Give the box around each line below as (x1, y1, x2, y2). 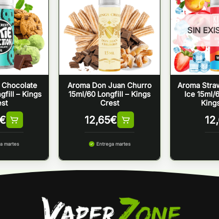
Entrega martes (96, 141, 131, 147)
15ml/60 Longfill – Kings (68, 89, 151, 99)
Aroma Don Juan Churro (67, 81, 152, 90)
